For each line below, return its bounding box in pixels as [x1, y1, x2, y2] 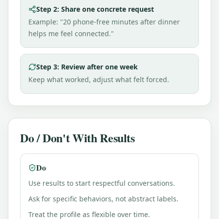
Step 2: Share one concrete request [36, 4, 154, 14]
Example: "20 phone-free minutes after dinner [28, 17, 180, 26]
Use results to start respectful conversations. [28, 178, 175, 188]
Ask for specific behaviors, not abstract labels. [28, 194, 178, 203]
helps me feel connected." [28, 29, 114, 38]
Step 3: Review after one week [36, 62, 138, 71]
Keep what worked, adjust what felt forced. [28, 75, 169, 84]
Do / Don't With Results [20, 129, 135, 146]
